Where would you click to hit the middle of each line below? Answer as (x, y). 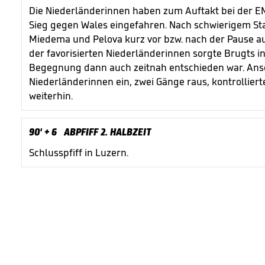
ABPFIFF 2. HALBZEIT (108, 132)
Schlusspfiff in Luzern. (80, 153)
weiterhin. (52, 96)
